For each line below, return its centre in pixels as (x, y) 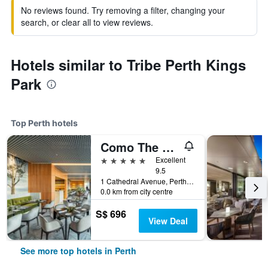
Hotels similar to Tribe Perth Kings (128, 65)
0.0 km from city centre (137, 191)
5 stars (114, 159)
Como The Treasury (168, 147)
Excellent (170, 159)
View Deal (168, 221)
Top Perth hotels (44, 123)
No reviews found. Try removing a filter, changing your (123, 10)
